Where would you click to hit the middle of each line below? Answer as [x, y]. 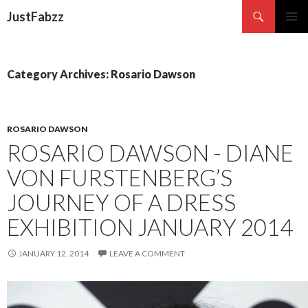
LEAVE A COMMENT [147, 253]
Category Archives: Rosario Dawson [101, 74]
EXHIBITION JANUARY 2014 [150, 227]
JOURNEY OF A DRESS [121, 202]
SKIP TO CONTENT [51, 29]
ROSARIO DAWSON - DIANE [150, 153]
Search [19, 8]
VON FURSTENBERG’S [120, 177]
